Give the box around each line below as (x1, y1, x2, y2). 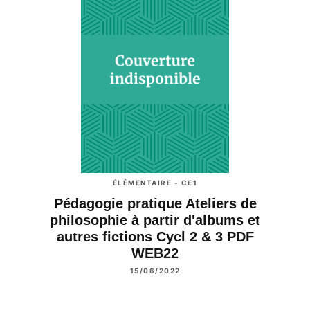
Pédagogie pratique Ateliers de (53, 195, 257, 211)
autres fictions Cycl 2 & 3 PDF (56, 228, 254, 244)
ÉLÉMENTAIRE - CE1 (112, 178, 198, 187)
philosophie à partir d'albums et (50, 212, 260, 228)
